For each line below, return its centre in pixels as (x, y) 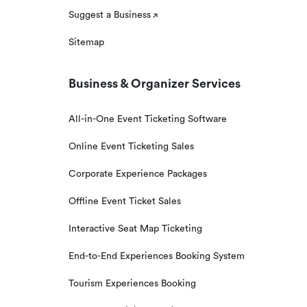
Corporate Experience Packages (138, 174)
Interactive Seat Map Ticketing (135, 229)
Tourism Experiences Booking (132, 284)
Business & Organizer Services (155, 84)
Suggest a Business (110, 15)
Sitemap (86, 42)
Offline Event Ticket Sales (125, 201)
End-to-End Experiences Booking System (157, 256)
